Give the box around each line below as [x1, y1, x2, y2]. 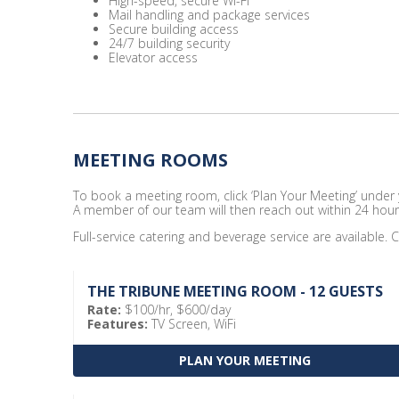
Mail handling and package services [109, 6, 310, 23]
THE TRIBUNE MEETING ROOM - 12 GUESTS [87, 281, 383, 301]
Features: [87, 315, 148, 332]
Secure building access [109, 20, 239, 37]
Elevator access [109, 49, 198, 66]
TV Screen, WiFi [148, 315, 236, 332]
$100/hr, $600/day [121, 301, 231, 318]
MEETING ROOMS [73, 148, 228, 172]
